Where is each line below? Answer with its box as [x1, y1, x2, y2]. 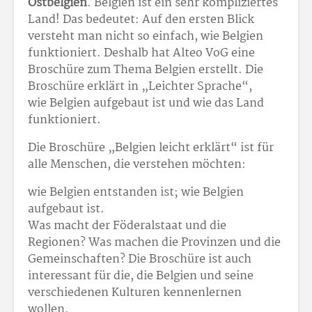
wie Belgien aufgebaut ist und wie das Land [28, 94, 264, 114]
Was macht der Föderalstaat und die [28, 217, 226, 236]
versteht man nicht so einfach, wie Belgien [28, 27, 263, 47]
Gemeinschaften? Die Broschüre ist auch [28, 250, 251, 270]
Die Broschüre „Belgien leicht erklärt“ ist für [28, 139, 274, 158]
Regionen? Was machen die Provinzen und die [28, 233, 281, 253]
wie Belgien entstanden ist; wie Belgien [28, 183, 244, 203]
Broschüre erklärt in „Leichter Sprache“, [28, 77, 252, 97]
